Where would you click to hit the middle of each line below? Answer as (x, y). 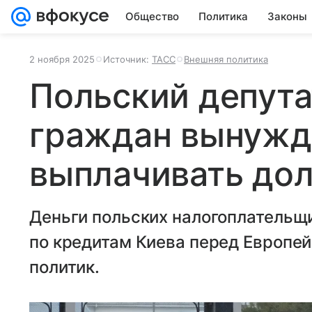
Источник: (127, 59)
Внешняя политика (226, 59)
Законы (287, 16)
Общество (152, 16)
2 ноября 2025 (62, 59)
